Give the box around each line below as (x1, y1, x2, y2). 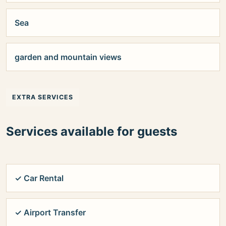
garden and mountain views (15, 51, 122, 62)
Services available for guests (6, 124, 177, 139)
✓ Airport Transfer (15, 207, 86, 218)
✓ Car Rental (15, 173, 64, 184)
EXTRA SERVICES (12, 93, 73, 101)
